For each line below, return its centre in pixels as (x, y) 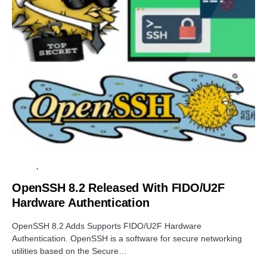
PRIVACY (24, 167)
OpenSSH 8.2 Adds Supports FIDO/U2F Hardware (107, 226)
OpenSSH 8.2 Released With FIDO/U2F (118, 188)
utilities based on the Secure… (69, 251)
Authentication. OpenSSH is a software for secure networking (127, 239)
